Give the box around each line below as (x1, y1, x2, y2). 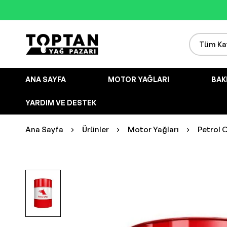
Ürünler (82, 125, 109, 134)
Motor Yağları (128, 125, 179, 134)
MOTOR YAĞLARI (108, 75, 169, 84)
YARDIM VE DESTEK (25, 98, 96, 107)
